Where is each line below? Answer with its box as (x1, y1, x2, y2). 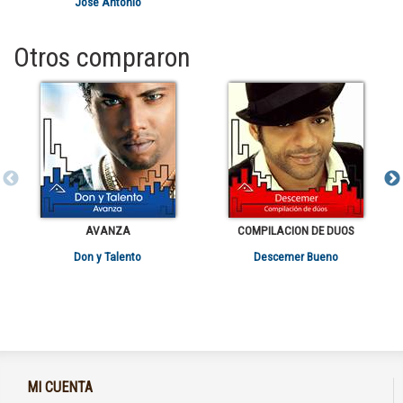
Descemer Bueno (253, 249, 338, 264)
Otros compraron (13, 41, 191, 74)
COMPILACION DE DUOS (237, 223, 354, 238)
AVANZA (85, 223, 130, 238)
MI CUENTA (27, 379, 93, 397)
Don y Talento (74, 249, 141, 264)
